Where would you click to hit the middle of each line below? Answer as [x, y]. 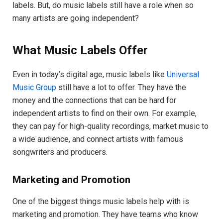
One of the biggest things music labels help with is [101, 201]
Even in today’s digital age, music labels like [90, 74]
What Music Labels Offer [80, 50]
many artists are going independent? [76, 18]
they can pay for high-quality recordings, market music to [111, 126]
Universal [183, 74]
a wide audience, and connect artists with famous [98, 139]
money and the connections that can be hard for [94, 100]
